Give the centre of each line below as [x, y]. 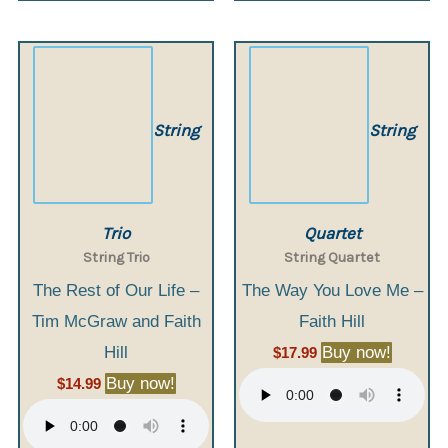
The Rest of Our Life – [116, 290]
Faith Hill [332, 321]
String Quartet [332, 258]
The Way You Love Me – [332, 290]
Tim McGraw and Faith [116, 321]
